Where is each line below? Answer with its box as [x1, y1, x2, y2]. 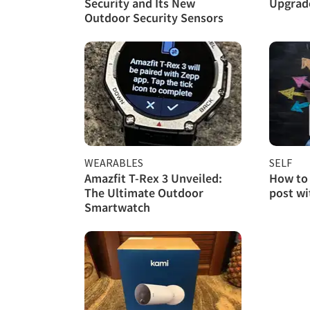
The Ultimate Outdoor [84, 184, 203, 201]
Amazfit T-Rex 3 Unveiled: [84, 170, 222, 186]
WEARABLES [84, 155, 143, 170]
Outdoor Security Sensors [84, 9, 224, 26]
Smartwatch [84, 199, 150, 215]
